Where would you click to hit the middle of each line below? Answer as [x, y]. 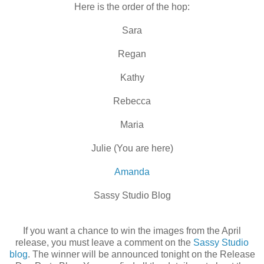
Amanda [132, 171]
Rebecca [132, 101]
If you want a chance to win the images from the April [132, 230]
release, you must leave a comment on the [104, 242]
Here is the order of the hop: [132, 6]
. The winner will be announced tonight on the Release [141, 254]
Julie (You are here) [132, 148]
